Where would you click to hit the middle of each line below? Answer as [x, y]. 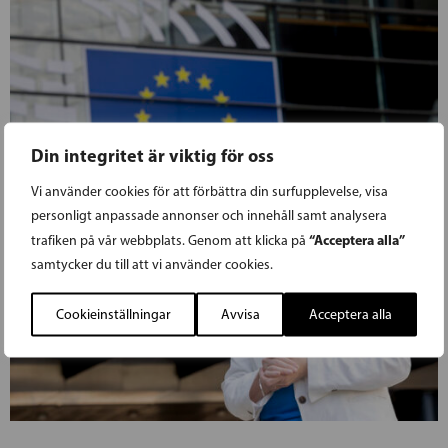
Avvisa [240, 313]
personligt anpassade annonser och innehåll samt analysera [209, 214]
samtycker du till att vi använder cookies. [152, 263]
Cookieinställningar [113, 313]
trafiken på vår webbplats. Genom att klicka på [170, 239]
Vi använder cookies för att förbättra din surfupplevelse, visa [209, 190]
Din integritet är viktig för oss [152, 154]
